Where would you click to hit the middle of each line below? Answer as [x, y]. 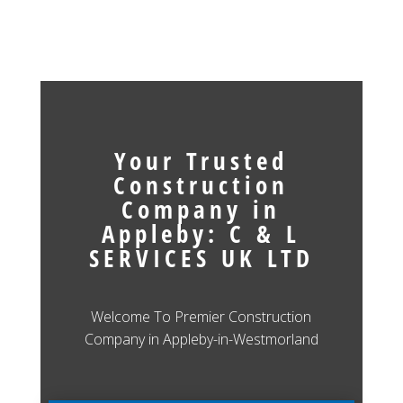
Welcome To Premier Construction [201, 316]
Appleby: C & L [201, 233]
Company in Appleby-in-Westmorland [201, 339]
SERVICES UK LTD [201, 257]
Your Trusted [201, 160]
